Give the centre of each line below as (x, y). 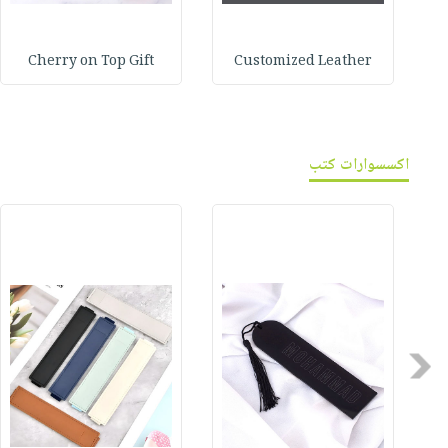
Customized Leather (303, 62)
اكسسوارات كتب (359, 166)
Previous (401, 366)
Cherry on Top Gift (91, 62)
